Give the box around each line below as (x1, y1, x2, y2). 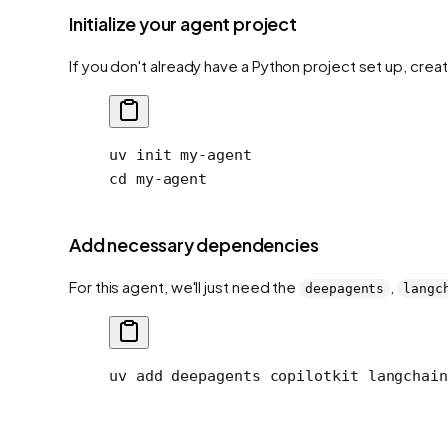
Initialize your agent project (69, 11, 297, 35)
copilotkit (260, 366, 359, 385)
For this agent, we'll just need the (69, 276, 300, 296)
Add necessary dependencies (69, 232, 319, 256)
